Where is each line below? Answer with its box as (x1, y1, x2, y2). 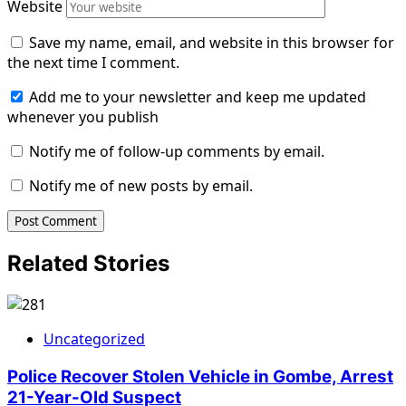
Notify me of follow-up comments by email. (29, 141, 324, 162)
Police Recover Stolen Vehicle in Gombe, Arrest (7, 365, 393, 387)
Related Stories (7, 249, 169, 276)
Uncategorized (43, 328, 145, 349)
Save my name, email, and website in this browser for (29, 33, 394, 53)
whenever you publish (7, 107, 159, 128)
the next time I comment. (7, 53, 179, 73)
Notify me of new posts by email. (29, 176, 253, 197)
